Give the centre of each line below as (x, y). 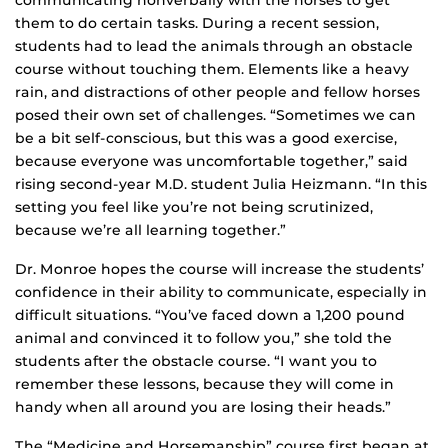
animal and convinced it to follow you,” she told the (203, 338)
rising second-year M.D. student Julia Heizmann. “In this (221, 184)
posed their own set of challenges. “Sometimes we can (215, 115)
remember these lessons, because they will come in (204, 384)
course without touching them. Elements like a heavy (212, 69)
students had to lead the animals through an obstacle (214, 46)
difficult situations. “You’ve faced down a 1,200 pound (210, 315)
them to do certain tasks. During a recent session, (197, 23)
